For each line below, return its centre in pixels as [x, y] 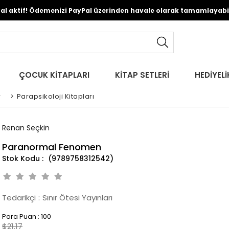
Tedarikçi [19, 198]
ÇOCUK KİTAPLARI [54, 75]
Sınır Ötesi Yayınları [77, 198]
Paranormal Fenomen [52, 147]
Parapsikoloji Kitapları [55, 96]
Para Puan [19, 216]
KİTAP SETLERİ [142, 75]
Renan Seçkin [26, 128]
